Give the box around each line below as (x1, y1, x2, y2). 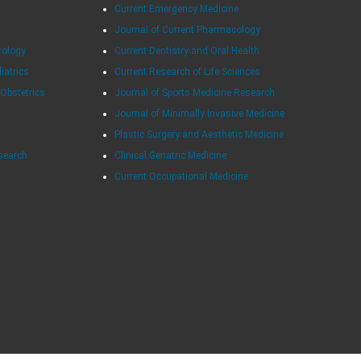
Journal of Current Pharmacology (114, 23, 260, 35)
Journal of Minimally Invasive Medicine (114, 107, 284, 119)
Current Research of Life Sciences (114, 65, 260, 77)
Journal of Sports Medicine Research (114, 86, 275, 98)
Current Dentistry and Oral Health (114, 44, 259, 56)
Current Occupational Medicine (114, 170, 248, 182)
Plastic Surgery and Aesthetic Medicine (114, 128, 284, 140)
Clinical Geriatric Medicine (114, 149, 226, 161)
